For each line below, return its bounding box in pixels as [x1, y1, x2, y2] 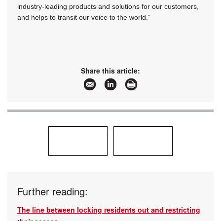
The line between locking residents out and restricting [17, 205, 200, 215]
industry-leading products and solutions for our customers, [17, 2, 199, 11]
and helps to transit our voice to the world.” [17, 13, 150, 22]
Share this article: [81, 66, 140, 76]
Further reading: [17, 184, 88, 199]
